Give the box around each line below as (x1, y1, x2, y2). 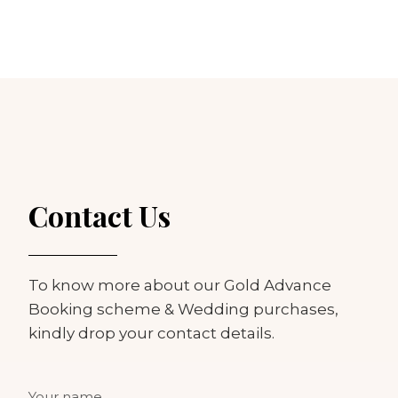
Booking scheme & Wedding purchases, (28, 300, 338, 318)
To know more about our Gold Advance (28, 276, 331, 294)
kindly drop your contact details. (28, 324, 275, 342)
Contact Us (28, 196, 171, 235)
